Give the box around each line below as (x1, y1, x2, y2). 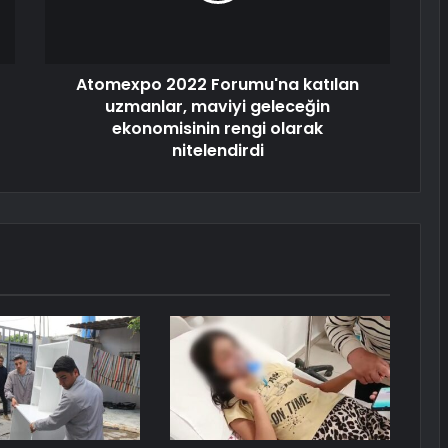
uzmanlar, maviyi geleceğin (105, 95, 330, 119)
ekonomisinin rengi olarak (112, 117, 323, 141)
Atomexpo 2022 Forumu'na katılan (76, 73, 359, 97)
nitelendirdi (171, 139, 264, 163)
